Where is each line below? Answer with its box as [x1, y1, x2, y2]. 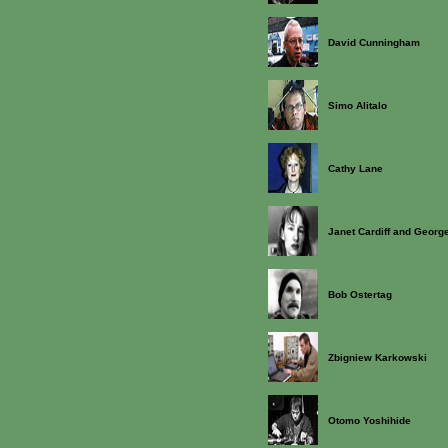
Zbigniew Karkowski [328, 352, 427, 363]
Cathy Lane [328, 163, 383, 174]
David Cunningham [328, 37, 420, 48]
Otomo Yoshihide [328, 415, 411, 426]
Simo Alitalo [328, 100, 387, 111]
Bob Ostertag [328, 289, 392, 300]
